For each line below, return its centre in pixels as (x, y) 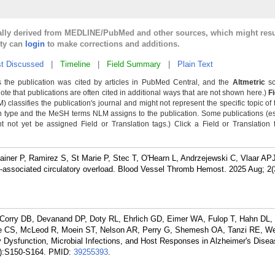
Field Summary (134, 64)
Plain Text (195, 64)
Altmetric (249, 82)
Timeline (75, 64)
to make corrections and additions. (112, 44)
